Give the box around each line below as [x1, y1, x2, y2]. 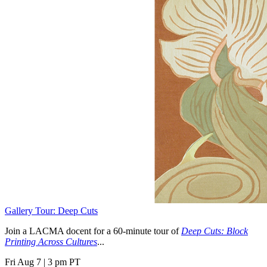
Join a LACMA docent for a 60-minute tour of [5, 225, 181, 236]
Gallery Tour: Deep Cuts [5, 205, 98, 216]
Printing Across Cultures [5, 236, 97, 247]
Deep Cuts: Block [181, 225, 248, 236]
